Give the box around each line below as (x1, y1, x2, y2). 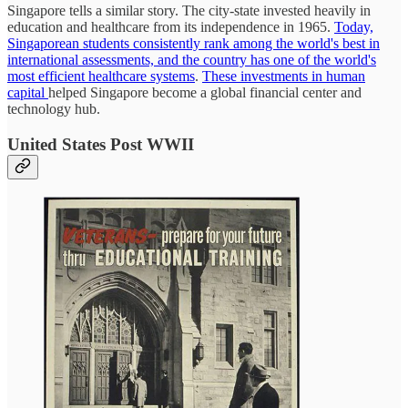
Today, (334, 19, 373, 36)
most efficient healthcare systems (7, 68, 195, 85)
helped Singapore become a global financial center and (48, 85, 362, 101)
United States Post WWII (7, 134, 194, 154)
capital (7, 85, 48, 101)
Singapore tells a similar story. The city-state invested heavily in (7, 3, 371, 19)
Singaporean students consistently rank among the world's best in (7, 36, 380, 52)
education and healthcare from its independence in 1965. (7, 19, 334, 36)
